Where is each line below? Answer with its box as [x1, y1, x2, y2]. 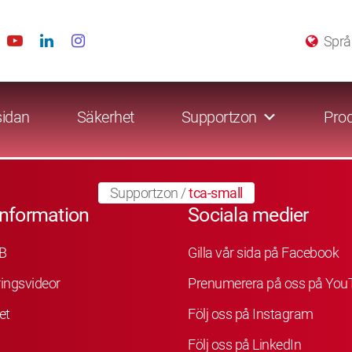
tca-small [189, 185, 243, 201]
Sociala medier [188, 203, 309, 226]
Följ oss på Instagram [188, 305, 313, 322]
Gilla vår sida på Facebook [188, 244, 339, 261]
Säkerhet [76, 108, 134, 127]
